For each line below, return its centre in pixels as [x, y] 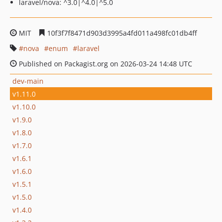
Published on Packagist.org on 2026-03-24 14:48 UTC [105, 64]
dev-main [28, 81]
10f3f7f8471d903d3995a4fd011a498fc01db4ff [121, 33]
